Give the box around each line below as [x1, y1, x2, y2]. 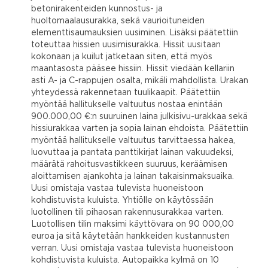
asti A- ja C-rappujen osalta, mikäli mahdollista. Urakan [31, 77, 248, 84]
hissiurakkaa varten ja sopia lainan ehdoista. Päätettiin [31, 124, 248, 132]
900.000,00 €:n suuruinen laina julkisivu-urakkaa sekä [31, 112, 248, 120]
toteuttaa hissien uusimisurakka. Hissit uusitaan [31, 41, 221, 48]
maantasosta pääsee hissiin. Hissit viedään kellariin [31, 65, 234, 72]
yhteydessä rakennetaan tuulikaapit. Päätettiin [31, 89, 220, 96]
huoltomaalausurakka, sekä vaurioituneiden [31, 17, 205, 25]
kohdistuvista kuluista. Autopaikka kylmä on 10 [31, 256, 219, 264]
